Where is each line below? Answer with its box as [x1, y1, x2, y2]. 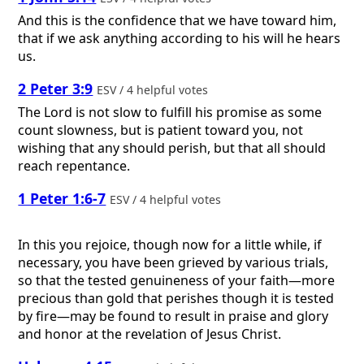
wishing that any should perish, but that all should [18, 138, 327, 157]
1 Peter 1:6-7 [18, 188, 106, 209]
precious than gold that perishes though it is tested [18, 288, 335, 307]
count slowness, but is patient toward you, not [18, 120, 304, 139]
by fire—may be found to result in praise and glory [18, 306, 329, 325]
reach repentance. [18, 156, 131, 175]
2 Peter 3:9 [18, 79, 93, 99]
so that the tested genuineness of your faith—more [18, 271, 336, 289]
